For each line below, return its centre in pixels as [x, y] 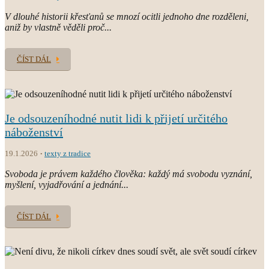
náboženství [34, 132]
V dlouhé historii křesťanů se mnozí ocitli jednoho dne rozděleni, [127, 16]
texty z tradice [68, 153]
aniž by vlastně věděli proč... [58, 27]
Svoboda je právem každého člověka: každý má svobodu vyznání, [128, 174]
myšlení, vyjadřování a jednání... [67, 184]
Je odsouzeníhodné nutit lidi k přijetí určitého [116, 118]
